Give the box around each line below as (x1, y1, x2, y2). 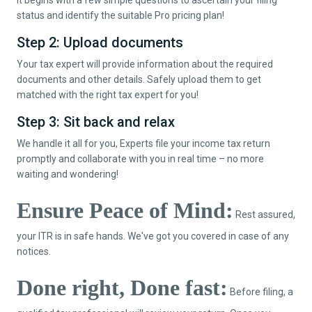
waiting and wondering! (17, 168, 118, 180)
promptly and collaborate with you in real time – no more (17, 153, 264, 164)
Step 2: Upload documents (17, 33, 183, 51)
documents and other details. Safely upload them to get (17, 73, 261, 85)
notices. (17, 245, 51, 257)
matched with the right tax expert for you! (17, 88, 198, 100)
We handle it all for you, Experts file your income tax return (17, 137, 270, 149)
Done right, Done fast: (17, 274, 228, 300)
